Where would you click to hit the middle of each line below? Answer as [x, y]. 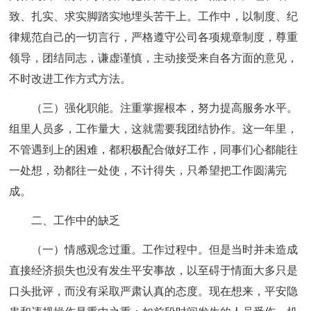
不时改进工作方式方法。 [70, 79]
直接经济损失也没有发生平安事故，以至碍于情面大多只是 [154, 270]
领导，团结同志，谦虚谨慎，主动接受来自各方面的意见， [154, 58]
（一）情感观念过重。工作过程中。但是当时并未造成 [165, 250]
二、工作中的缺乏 [76, 220]
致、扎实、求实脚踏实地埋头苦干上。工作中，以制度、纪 [154, 16]
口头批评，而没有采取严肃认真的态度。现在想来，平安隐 [154, 291]
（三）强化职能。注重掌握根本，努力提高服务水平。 [165, 108]
